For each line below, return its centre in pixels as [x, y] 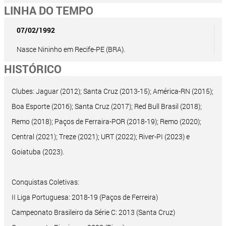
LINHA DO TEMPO [49, 11]
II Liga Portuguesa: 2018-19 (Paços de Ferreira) [85, 197]
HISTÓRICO [33, 69]
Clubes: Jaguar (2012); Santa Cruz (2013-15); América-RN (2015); [112, 91]
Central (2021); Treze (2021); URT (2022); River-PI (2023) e [101, 137]
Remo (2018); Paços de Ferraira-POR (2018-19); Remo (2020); [106, 122]
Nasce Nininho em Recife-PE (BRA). [71, 49]
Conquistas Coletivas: [45, 182]
